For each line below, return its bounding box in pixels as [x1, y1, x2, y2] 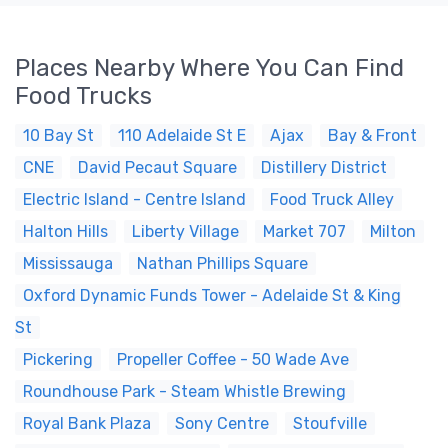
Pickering [23, 350, 93, 369]
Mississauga [23, 254, 113, 273]
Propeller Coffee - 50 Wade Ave [117, 350, 349, 369]
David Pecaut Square [78, 158, 237, 177]
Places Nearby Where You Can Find [15, 54, 404, 82]
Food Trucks [15, 82, 152, 110]
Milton [370, 222, 416, 241]
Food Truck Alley [270, 190, 394, 209]
